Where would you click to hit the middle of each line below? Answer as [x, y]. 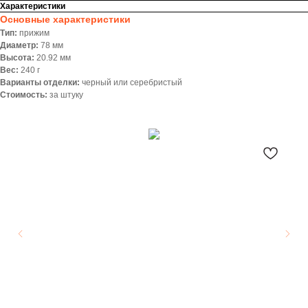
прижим [33, 33]
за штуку [66, 95]
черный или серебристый [132, 83]
